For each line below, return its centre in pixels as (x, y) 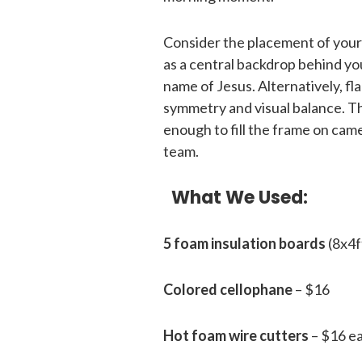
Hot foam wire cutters (236, 335)
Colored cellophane (228, 289)
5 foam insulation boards (244, 243)
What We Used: (240, 198)
